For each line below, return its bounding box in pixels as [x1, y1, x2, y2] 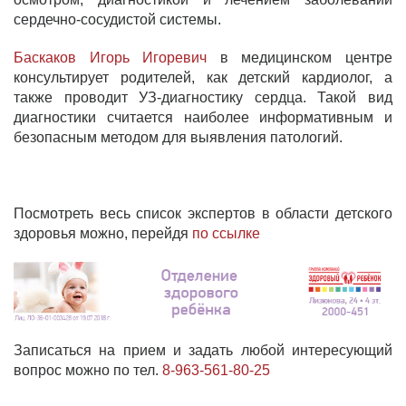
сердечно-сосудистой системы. [14, 11, 221, 27]
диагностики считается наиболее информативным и [14, 109, 392, 125]
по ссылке [192, 225, 264, 241]
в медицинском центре [207, 49, 393, 65]
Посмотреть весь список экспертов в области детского [14, 205, 392, 221]
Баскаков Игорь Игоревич [14, 49, 208, 65]
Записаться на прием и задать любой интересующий [14, 343, 392, 359]
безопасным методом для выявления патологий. [14, 129, 343, 145]
